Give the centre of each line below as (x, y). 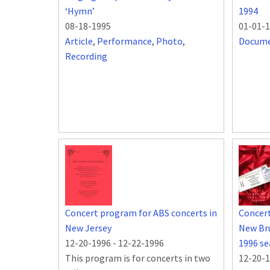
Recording (86, 56)
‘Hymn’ (80, 11)
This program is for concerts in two (138, 258)
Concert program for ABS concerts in (141, 213)
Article (79, 41)
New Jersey (88, 228)
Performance (124, 41)
